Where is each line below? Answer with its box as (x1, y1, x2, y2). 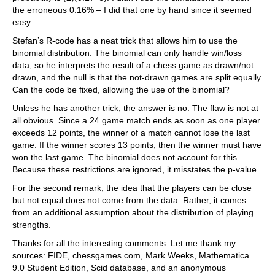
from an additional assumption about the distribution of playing (12, 207, 254, 218)
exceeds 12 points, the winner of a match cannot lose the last (12, 128, 250, 138)
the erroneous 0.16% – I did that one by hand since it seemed (12, 5, 252, 15)
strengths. (12, 220, 51, 230)
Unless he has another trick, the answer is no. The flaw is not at (12, 103, 258, 114)
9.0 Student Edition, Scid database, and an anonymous (12, 263, 226, 273)
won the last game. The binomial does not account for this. (12, 152, 239, 163)
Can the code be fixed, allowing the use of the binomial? (12, 85, 230, 95)
